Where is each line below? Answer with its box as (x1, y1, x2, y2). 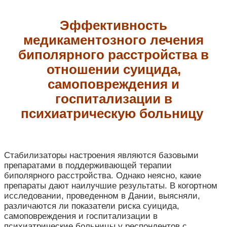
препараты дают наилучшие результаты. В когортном (4, 181, 217, 191)
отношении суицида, (46, 62, 181, 77)
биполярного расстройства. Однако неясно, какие (4, 171, 201, 181)
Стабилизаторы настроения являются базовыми (4, 150, 199, 161)
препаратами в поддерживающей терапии (4, 161, 172, 171)
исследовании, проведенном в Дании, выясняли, (4, 191, 200, 201)
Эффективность (60, 18, 167, 32)
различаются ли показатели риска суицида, (4, 201, 179, 211)
